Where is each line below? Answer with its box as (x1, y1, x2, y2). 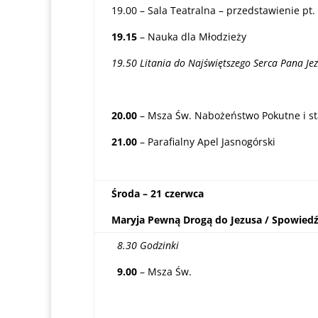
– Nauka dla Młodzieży (137, 30, 246, 43)
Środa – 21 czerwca (111, 187, 204, 200)
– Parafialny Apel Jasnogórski (137, 135, 275, 148)
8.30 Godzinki (111, 238, 179, 252)
